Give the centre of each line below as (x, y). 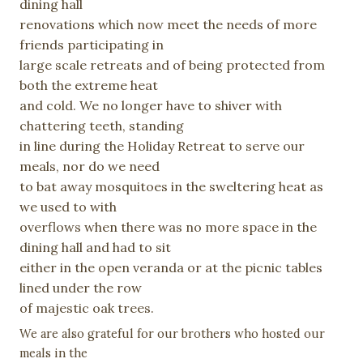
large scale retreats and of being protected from (172, 65)
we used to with (68, 207)
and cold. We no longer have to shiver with (151, 105)
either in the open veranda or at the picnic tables (171, 267)
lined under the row (81, 288)
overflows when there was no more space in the (168, 227)
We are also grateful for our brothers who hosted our (172, 334)
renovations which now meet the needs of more (168, 24)
